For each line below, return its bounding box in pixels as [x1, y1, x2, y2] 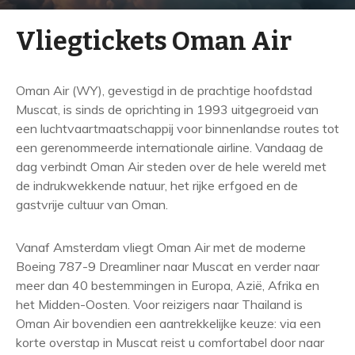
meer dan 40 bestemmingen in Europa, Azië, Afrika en [16, 277, 319, 293]
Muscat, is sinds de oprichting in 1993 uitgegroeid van [16, 101, 319, 117]
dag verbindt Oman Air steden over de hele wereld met [16, 158, 326, 174]
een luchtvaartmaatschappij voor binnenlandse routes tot [16, 120, 339, 136]
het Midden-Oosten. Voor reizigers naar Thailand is [16, 296, 303, 312]
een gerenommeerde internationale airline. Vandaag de [16, 139, 323, 155]
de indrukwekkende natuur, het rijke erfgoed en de [16, 177, 298, 193]
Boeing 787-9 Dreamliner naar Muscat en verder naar [16, 258, 319, 274]
